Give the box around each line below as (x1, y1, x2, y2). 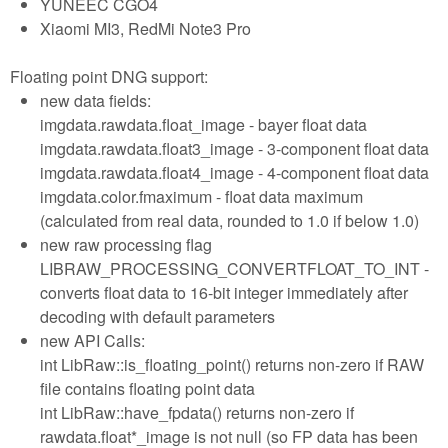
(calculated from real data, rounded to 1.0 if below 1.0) (40, 208, 419, 232)
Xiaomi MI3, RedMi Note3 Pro (40, 16, 251, 40)
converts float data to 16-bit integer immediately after (40, 280, 408, 304)
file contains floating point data (40, 376, 255, 400)
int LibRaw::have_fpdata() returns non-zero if (40, 400, 354, 424)
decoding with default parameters (40, 304, 275, 328)
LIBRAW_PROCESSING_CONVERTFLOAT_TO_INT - (40, 256, 429, 280)
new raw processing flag (40, 232, 212, 256)
